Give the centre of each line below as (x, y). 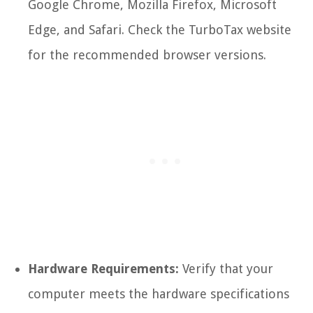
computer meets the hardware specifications (159, 293)
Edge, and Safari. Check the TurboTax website (160, 29)
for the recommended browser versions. (147, 54)
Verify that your (226, 268)
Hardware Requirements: (103, 268)
